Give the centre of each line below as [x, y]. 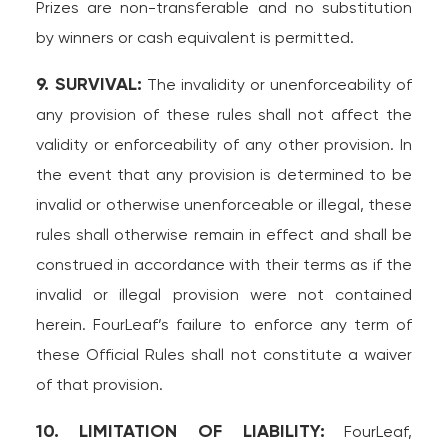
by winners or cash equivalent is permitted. [194, 37]
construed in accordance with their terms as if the [224, 264]
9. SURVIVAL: [88, 84]
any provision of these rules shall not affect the [224, 114]
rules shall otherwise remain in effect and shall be [224, 234]
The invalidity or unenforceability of [277, 84]
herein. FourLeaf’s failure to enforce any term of [224, 324]
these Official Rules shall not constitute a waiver [224, 354]
